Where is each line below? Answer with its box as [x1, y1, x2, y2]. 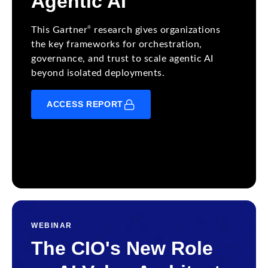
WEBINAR [31, 221, 72, 230]
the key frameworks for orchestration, [31, 39, 202, 49]
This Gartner [31, 25, 87, 35]
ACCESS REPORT [47, 99, 124, 109]
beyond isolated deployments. [31, 68, 165, 78]
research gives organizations [91, 25, 220, 35]
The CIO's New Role [31, 237, 213, 259]
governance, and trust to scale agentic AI [31, 54, 214, 63]
